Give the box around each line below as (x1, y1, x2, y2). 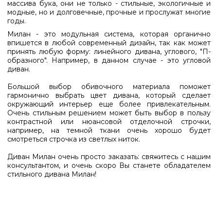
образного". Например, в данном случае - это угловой (7, 55, 211, 65)
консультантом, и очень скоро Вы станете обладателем (7, 161, 211, 170)
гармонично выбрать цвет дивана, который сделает (7, 91, 211, 100)
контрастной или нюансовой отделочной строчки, (7, 117, 211, 126)
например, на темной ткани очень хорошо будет (7, 126, 211, 135)
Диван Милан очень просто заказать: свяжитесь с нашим (7, 152, 211, 161)
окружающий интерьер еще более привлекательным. (7, 99, 211, 109)
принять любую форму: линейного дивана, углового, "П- (7, 47, 211, 56)
